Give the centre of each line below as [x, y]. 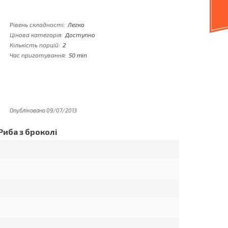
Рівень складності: [37, 24]
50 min [78, 55]
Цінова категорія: [36, 35]
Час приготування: [38, 55]
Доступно [80, 35]
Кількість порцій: [35, 45]
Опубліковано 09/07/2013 [43, 110]
